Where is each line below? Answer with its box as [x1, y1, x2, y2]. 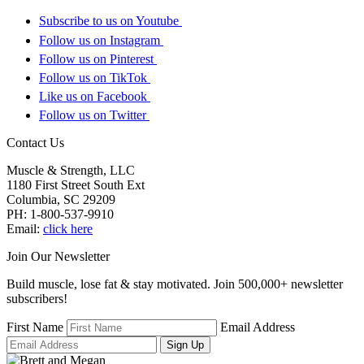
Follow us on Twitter [39, 108, 146, 123]
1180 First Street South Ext [6, 178, 145, 193]
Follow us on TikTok [39, 71, 147, 85]
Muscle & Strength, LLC [6, 163, 135, 178]
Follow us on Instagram [39, 32, 160, 47]
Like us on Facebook [39, 89, 147, 104]
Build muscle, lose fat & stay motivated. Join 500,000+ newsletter [6, 277, 343, 292]
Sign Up [167, 339, 204, 352]
